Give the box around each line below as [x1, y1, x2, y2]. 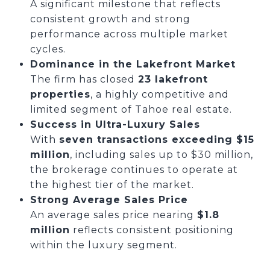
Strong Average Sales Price [30, 194, 188, 206]
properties [30, 89, 90, 100]
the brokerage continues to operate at [30, 164, 238, 175]
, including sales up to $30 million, [69, 149, 253, 160]
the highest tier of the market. [30, 179, 194, 190]
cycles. [30, 43, 66, 55]
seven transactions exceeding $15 [58, 134, 254, 145]
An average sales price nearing [30, 209, 197, 221]
